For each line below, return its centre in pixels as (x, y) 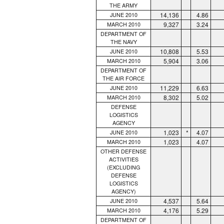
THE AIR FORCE (123, 78)
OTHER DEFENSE (123, 151)
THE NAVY (123, 41)
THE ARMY (123, 5)
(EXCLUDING (123, 167)
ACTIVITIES (123, 159)
